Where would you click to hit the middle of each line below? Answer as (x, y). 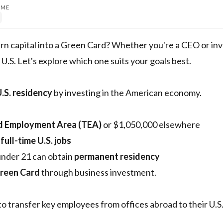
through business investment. (98, 172)
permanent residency (117, 156)
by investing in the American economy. (127, 93)
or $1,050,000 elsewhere (151, 124)
